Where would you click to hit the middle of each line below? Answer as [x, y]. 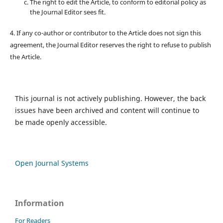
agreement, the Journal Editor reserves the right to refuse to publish [110, 45]
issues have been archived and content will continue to [107, 111]
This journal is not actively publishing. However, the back [110, 99]
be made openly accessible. [61, 122]
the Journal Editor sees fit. [67, 12]
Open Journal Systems [52, 163]
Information [40, 203]
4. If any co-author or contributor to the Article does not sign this [105, 33]
